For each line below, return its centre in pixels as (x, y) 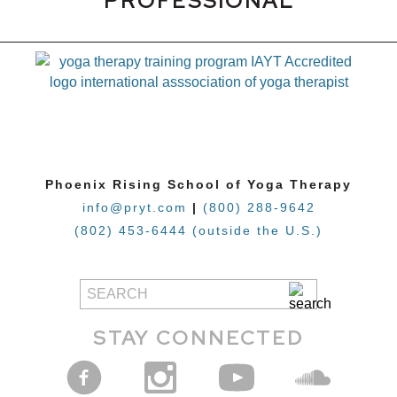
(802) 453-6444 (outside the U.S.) (198, 230)
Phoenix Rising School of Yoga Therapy (198, 184)
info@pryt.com (134, 207)
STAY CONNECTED (198, 338)
